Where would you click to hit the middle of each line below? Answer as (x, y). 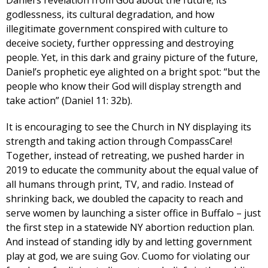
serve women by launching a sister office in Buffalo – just (133, 213)
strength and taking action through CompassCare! (119, 141)
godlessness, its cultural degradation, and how (110, 14)
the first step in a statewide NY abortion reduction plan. (130, 227)
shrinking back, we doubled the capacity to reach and (124, 198)
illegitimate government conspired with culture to (117, 28)
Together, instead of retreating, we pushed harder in (125, 155)
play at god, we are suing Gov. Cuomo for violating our (128, 256)
